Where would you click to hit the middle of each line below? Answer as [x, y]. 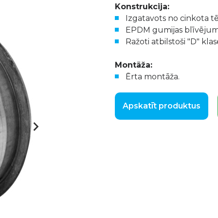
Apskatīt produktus [162, 106]
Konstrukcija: [142, 7]
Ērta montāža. [153, 77]
